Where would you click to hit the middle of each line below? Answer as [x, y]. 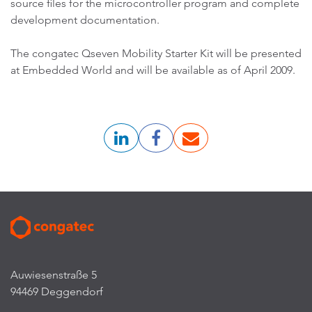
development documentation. [85, 20]
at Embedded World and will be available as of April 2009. [153, 70]
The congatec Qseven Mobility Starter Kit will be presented [156, 53]
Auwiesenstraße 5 [54, 274]
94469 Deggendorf [57, 291]
